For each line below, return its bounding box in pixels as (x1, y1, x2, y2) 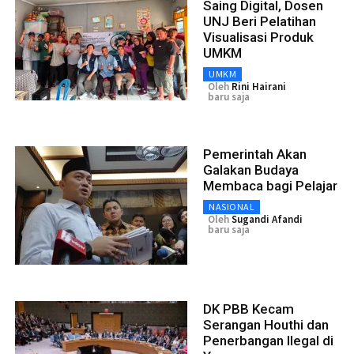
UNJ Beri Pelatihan (203, 13, 316, 30)
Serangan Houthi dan (203, 317, 329, 333)
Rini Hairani (232, 80, 286, 94)
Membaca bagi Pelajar (203, 178, 337, 194)
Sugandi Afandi (232, 213, 303, 227)
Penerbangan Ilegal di (203, 333, 333, 349)
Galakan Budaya (203, 162, 299, 179)
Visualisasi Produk (203, 29, 314, 46)
